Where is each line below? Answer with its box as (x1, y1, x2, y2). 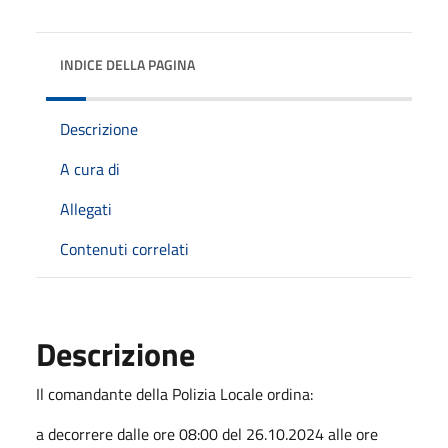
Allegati (60, 196, 112, 221)
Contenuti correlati (60, 236, 189, 261)
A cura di (60, 156, 120, 181)
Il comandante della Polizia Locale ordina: (36, 381, 313, 406)
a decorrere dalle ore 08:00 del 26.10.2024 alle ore (36, 421, 378, 446)
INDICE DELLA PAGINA (60, 53, 195, 75)
